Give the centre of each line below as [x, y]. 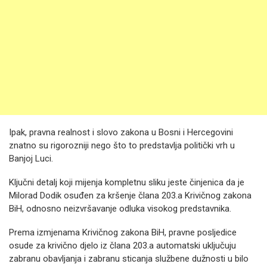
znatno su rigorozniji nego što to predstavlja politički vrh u [122, 145]
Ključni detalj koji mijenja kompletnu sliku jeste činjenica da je [127, 182]
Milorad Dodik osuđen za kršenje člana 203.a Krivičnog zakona [130, 195]
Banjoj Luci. [31, 159]
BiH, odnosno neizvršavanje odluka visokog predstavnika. [120, 209]
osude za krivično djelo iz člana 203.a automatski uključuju [122, 246]
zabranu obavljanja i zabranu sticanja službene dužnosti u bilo [129, 259]
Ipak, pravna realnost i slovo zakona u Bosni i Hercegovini [121, 132]
